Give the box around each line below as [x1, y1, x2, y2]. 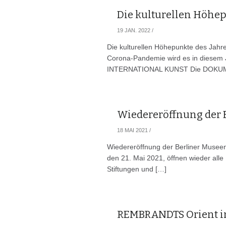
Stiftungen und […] [107, 165, 166, 173]
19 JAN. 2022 [117, 27, 150, 33]
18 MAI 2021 [117, 127, 148, 133]
